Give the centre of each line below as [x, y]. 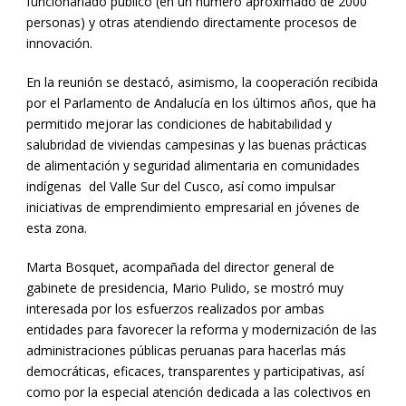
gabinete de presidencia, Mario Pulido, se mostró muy [185, 288]
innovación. [59, 43]
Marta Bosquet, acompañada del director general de [180, 267]
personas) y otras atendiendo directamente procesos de [192, 23]
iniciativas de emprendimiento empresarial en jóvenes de [193, 208]
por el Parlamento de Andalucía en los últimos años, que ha [201, 103]
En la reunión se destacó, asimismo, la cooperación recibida [202, 82]
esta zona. [57, 228]
